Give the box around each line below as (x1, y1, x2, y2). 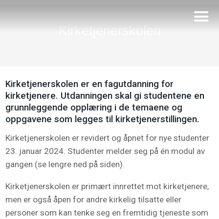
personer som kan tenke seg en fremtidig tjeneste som (5, 207, 209, 218)
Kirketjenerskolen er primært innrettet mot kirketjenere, (5, 181, 209, 191)
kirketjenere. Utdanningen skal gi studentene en (5, 90, 205, 102)
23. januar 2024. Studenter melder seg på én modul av (5, 146, 205, 156)
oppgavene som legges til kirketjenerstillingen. (5, 114, 200, 125)
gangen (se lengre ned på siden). (5, 159, 125, 170)
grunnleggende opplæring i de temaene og (5, 102, 183, 113)
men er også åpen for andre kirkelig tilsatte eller (5, 194, 182, 204)
